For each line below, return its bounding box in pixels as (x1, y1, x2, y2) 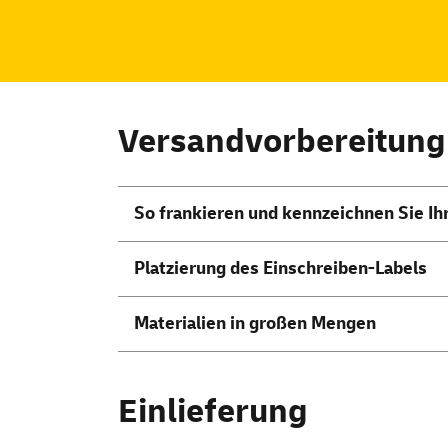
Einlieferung (118, 390, 308, 434)
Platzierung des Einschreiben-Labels (134, 257, 427, 281)
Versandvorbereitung (118, 120, 446, 164)
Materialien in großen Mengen (134, 312, 376, 336)
